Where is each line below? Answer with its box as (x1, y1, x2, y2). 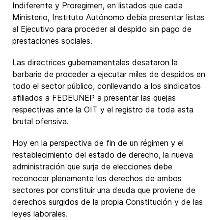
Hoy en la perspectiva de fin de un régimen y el (12, 138, 184, 148)
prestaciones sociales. (12, 36, 92, 46)
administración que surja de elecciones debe (12, 162, 172, 171)
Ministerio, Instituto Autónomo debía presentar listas (12, 12, 205, 22)
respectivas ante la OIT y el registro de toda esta (12, 105, 193, 114)
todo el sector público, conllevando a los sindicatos (12, 81, 201, 91)
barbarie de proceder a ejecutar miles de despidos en (12, 69, 205, 79)
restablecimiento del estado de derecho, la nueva (12, 150, 193, 160)
